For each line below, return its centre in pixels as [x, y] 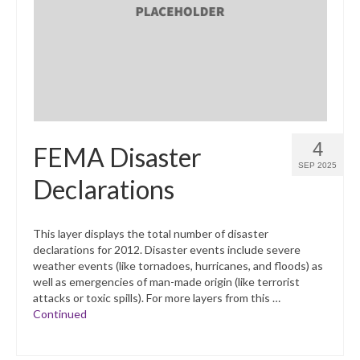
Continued [60, 314]
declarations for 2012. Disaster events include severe [167, 250]
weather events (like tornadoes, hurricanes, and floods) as [178, 266]
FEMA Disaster [117, 157]
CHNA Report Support [129, 97]
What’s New [70, 31]
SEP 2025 [317, 166]
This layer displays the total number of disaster [151, 234]
